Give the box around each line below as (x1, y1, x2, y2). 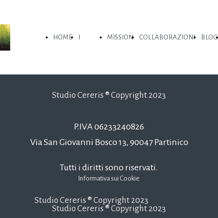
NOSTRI (78, 84, 101, 91)
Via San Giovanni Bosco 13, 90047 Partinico (30, 137, 188, 147)
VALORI (78, 134, 101, 141)
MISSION (107, 34, 133, 41)
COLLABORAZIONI (139, 34, 195, 41)
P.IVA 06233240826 (74, 122, 144, 131)
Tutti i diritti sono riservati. (60, 162, 158, 172)
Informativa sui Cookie (78, 175, 140, 182)
